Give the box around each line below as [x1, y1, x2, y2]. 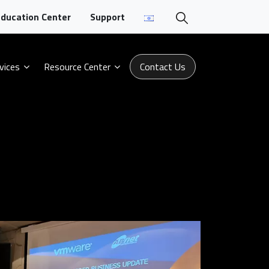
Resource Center [44, 59, 110, 74]
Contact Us [140, 59, 186, 74]
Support [90, 10, 125, 24]
